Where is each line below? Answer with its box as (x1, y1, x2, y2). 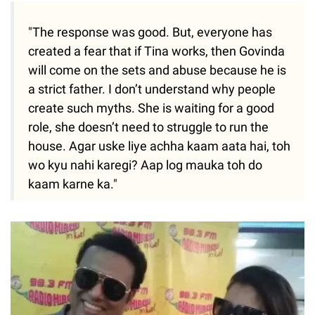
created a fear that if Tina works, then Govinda (28, 43, 285, 58)
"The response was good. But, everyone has (28, 24, 272, 39)
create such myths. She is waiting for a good (28, 100, 274, 115)
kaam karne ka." (28, 176, 117, 191)
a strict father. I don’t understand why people (28, 81, 276, 96)
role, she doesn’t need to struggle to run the (28, 119, 269, 134)
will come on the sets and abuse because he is (28, 62, 286, 77)
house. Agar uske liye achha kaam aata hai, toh (28, 138, 290, 153)
